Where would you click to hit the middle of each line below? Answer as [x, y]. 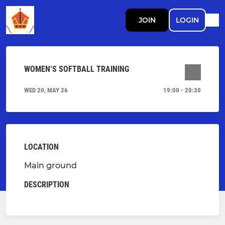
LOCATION [41, 147]
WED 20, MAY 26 [46, 90]
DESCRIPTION [47, 185]
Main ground [50, 165]
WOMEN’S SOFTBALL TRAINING [77, 69]
